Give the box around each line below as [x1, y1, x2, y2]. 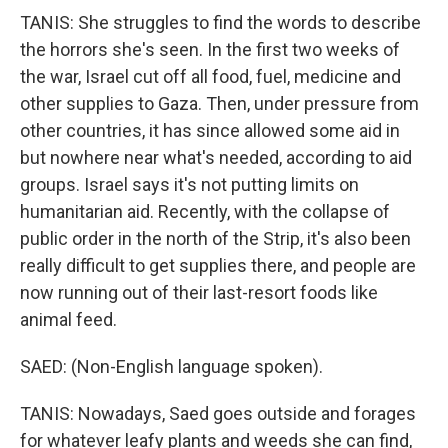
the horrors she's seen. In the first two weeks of [20, 39, 400, 60]
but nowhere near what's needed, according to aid [20, 147, 412, 168]
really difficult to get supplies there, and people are [20, 255, 416, 276]
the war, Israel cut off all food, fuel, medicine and [20, 66, 401, 87]
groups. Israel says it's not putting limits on [20, 174, 359, 195]
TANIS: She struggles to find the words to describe [20, 12, 421, 33]
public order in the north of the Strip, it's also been [20, 228, 411, 249]
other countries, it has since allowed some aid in [20, 120, 400, 141]
